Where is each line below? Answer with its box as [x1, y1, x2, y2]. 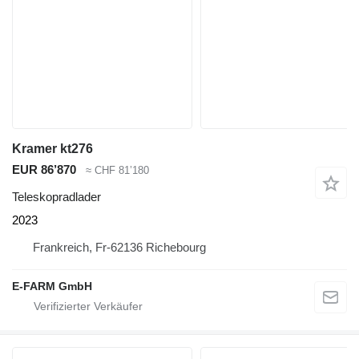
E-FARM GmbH [12, 280, 92, 293]
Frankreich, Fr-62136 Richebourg [33, 240, 206, 255]
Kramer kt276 [12, 141, 93, 155]
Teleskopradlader [12, 190, 101, 204]
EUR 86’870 [12, 162, 76, 176]
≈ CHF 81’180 [86, 163, 149, 176]
